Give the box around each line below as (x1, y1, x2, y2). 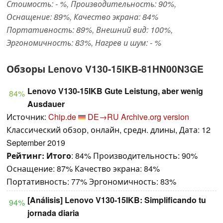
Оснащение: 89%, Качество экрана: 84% (6, 11, 158, 23)
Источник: (6, 111, 48, 123)
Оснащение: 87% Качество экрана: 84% (6, 163, 160, 175)
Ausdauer (27, 98, 65, 110)
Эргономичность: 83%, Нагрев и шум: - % (6, 37, 161, 49)
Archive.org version (121, 111, 189, 123)
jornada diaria (27, 207, 79, 219)
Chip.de (48, 111, 76, 123)
